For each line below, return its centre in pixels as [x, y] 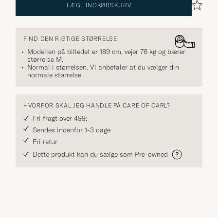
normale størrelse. [55, 75]
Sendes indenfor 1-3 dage [72, 130]
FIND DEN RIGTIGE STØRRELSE [70, 38]
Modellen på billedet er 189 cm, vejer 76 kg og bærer [106, 51]
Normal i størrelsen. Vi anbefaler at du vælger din [103, 67]
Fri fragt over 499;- [61, 118]
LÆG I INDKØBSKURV [99, 5]
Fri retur [45, 141]
